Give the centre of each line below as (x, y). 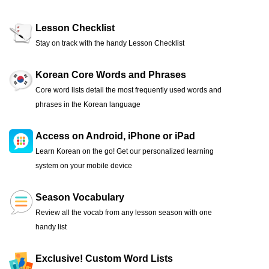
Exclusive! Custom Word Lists (104, 259)
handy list (51, 227)
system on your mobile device (84, 166)
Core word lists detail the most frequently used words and (128, 90)
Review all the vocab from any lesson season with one (124, 213)
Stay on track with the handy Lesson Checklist (110, 44)
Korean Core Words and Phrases (111, 75)
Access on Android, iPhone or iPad (115, 136)
